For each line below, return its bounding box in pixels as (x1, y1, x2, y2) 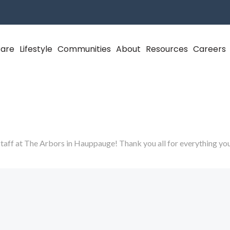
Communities (57, 43, 111, 55)
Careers (193, 43, 226, 55)
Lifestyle (20, 43, 53, 55)
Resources (146, 43, 188, 55)
